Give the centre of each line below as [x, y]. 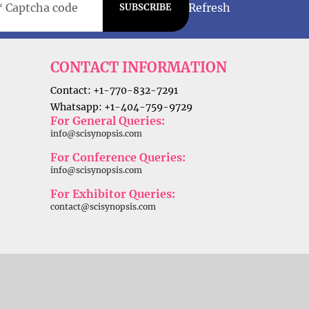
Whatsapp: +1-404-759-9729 [121, 107]
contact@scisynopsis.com [103, 207]
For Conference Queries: [118, 158]
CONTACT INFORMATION [139, 68]
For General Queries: [108, 121]
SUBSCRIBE [146, 8]
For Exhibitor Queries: [113, 194]
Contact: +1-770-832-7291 [114, 91]
